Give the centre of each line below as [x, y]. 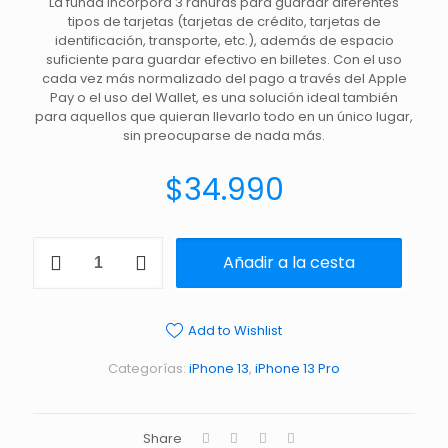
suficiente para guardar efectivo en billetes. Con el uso [224, 59]
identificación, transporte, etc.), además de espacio [224, 40]
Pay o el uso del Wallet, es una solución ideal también [224, 97]
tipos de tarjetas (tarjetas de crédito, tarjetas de [224, 21]
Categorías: [148, 368]
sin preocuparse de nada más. [224, 135]
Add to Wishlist [235, 330]
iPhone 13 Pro [297, 368]
